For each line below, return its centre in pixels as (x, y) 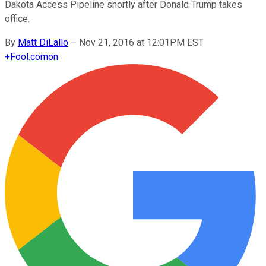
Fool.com (29, 56)
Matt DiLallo (43, 42)
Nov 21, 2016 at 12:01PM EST (141, 42)
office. (17, 18)
